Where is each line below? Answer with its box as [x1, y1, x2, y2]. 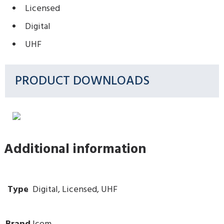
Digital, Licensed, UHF [32, 182, 117, 197]
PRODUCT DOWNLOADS [15, 70, 150, 91]
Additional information [4, 139, 146, 161]
